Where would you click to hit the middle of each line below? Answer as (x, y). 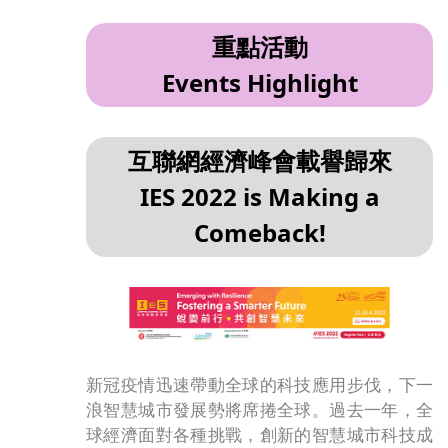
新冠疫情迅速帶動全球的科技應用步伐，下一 (259, 385)
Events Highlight (259, 82)
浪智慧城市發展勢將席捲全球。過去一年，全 (259, 410)
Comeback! (259, 232)
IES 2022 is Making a (259, 196)
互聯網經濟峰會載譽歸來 (259, 160)
